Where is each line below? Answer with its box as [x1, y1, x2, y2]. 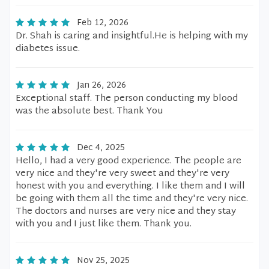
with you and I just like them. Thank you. [16, 216, 192, 232]
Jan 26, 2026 [77, 78, 126, 93]
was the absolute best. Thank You [16, 103, 163, 119]
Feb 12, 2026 [77, 16, 128, 31]
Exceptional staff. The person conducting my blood [16, 91, 238, 107]
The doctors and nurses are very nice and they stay [16, 204, 236, 220]
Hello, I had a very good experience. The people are [16, 153, 241, 169]
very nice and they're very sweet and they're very [16, 166, 229, 182]
